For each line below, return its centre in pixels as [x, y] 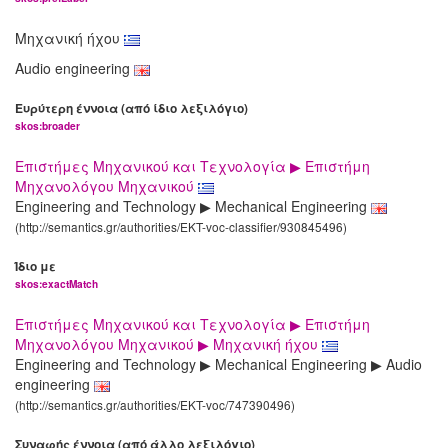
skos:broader [47, 126]
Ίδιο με [35, 266]
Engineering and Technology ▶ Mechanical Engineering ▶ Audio [218, 364]
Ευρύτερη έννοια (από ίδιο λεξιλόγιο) [131, 108]
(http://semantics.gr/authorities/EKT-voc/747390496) [155, 405]
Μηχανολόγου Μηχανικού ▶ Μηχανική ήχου [168, 344]
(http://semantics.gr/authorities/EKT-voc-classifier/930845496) [181, 227]
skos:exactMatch [56, 284]
